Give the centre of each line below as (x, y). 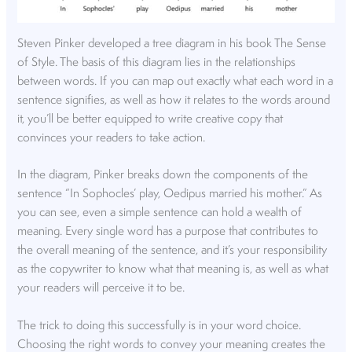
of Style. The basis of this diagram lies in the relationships (157, 62)
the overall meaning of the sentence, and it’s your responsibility (172, 251)
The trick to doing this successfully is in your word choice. (159, 326)
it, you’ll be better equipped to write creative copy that (150, 119)
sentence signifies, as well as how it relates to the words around (174, 100)
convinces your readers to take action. (112, 138)
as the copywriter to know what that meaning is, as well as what (173, 270)
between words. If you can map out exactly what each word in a (176, 81)
